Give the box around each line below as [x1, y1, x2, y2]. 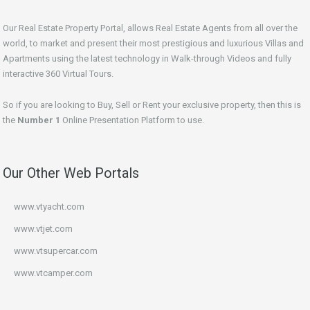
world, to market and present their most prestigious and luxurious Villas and [3, 37, 304, 48]
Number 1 [17, 114, 60, 125]
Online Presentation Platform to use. [60, 114, 204, 125]
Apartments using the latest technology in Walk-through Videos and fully [3, 53, 291, 64]
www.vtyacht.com [14, 201, 84, 212]
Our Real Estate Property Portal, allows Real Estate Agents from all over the [3, 22, 298, 33]
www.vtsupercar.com [14, 245, 98, 256]
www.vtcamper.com [14, 267, 93, 278]
